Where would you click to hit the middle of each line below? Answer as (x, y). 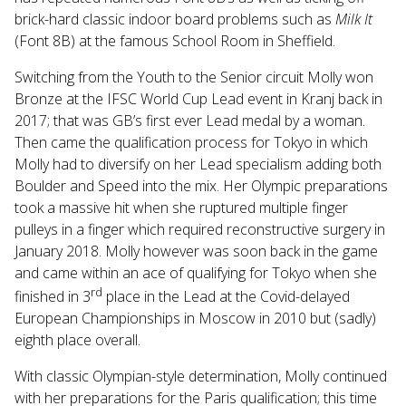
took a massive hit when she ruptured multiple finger (181, 207)
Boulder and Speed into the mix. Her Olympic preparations (201, 185)
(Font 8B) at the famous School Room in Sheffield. (175, 40)
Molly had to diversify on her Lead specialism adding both (198, 164)
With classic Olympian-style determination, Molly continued (201, 377)
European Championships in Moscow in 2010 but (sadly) (195, 319)
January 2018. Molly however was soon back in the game (196, 251)
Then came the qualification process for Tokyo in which (191, 142)
